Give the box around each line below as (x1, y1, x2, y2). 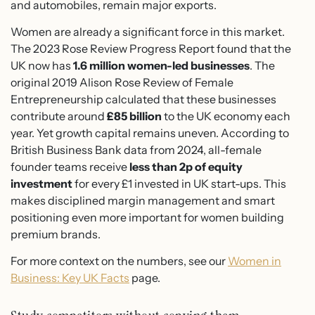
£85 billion (107, 109, 162, 123)
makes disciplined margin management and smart (11, 193, 275, 207)
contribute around (11, 109, 107, 123)
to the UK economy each (162, 109, 290, 123)
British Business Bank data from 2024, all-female (11, 143, 262, 157)
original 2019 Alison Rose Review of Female (11, 75, 233, 89)
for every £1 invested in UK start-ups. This (72, 176, 286, 191)
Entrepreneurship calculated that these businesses (11, 92, 276, 106)
